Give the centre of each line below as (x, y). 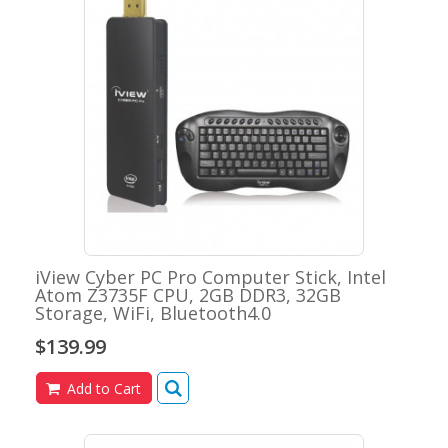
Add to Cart (102, 389)
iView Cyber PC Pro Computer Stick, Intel (210, 277)
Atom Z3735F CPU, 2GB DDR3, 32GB (188, 295)
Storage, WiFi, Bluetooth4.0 (153, 313)
